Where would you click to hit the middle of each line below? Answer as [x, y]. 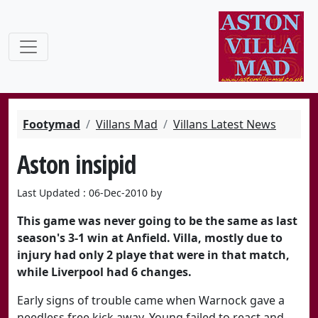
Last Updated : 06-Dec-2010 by [89, 193]
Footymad [51, 124]
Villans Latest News [225, 124]
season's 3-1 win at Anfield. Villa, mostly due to [150, 238]
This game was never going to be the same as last [157, 221]
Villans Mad [127, 124]
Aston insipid [77, 164]
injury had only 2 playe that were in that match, [153, 255]
